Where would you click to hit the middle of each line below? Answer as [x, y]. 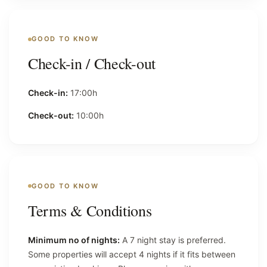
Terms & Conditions [90, 210]
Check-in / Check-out [92, 63]
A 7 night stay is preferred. [173, 240]
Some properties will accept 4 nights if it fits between [132, 254]
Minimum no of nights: [74, 240]
